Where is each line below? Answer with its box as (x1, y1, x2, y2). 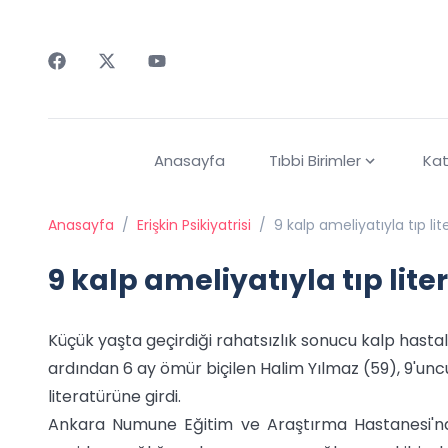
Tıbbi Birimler (268, 150, 361, 172)
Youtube (147, 69, 212, 92)
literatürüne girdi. (48, 385, 181, 409)
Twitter (97, 69, 154, 92)
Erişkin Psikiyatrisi (137, 215, 251, 236)
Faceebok (47, 69, 126, 92)
